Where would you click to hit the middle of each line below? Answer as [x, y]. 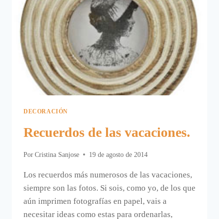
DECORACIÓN [46, 112]
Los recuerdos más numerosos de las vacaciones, [108, 175]
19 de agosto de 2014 [119, 154]
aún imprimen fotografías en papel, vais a [95, 201]
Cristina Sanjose [57, 154]
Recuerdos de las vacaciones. [107, 132]
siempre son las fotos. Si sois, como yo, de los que [109, 188]
